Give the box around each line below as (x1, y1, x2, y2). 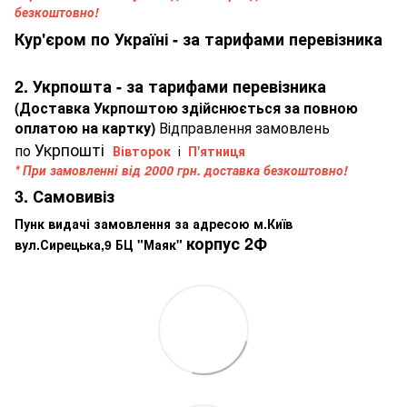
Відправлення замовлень (159, 116, 330, 138)
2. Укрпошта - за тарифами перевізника (15, 74, 326, 98)
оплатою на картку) (15, 116, 159, 138)
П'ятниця (188, 141, 245, 160)
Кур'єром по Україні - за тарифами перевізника (15, 26, 382, 51)
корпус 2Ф (186, 231, 267, 255)
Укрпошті (35, 136, 109, 161)
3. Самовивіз (15, 184, 114, 208)
